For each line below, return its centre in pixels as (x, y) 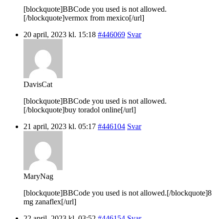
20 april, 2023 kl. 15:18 (60, 34)
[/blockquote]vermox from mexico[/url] (84, 18)
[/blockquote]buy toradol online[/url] (80, 109)
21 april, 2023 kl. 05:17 (60, 126)
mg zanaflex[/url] (50, 201)
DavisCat (38, 84)
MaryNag (38, 176)
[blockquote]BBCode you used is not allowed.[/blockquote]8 (118, 193)
